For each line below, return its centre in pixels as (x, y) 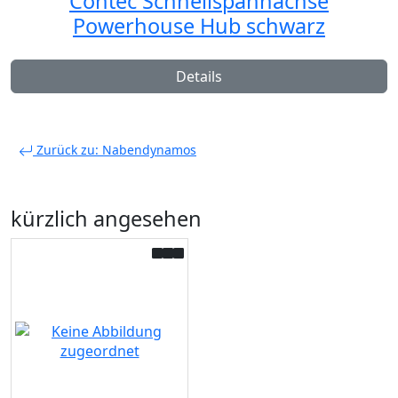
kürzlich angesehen (106, 218)
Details (199, 76)
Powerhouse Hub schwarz (199, 25)
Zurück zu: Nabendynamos (115, 149)
